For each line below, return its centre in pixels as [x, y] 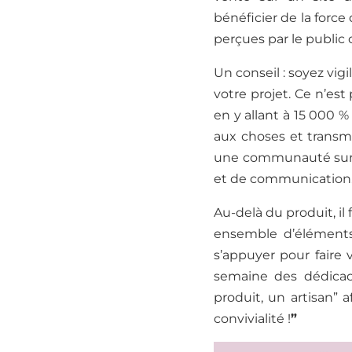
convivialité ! [252, 319]
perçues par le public [281, 39]
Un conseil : [251, 73]
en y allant [247, 115]
